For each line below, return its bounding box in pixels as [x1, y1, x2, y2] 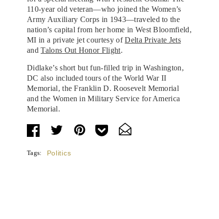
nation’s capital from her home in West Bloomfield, [27, 25, 192, 34]
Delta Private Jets [125, 35, 181, 44]
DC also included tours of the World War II [27, 73, 167, 82]
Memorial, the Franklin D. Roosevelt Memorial [27, 84, 179, 92]
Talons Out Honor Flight [41, 45, 121, 54]
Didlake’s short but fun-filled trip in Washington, [27, 63, 184, 72]
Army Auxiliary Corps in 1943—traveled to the [27, 15, 180, 23]
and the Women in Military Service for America [27, 94, 180, 103]
